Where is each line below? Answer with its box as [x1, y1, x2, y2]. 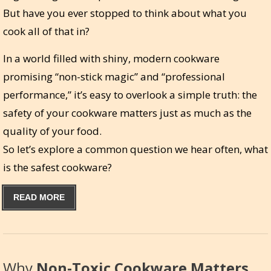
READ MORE [13, 192, 65, 202]
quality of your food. [3, 123, 102, 138]
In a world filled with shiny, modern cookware [3, 51, 220, 65]
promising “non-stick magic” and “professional [3, 69, 225, 83]
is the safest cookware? [3, 160, 112, 174]
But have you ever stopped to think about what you [3, 5, 247, 20]
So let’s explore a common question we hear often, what [3, 142, 268, 156]
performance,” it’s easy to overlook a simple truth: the [3, 87, 257, 102]
